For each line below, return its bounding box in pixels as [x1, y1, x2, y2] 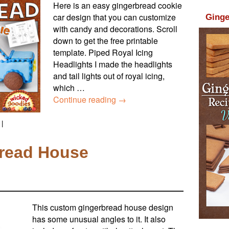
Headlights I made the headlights [53, 58, 172, 71]
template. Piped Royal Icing [53, 47, 153, 59]
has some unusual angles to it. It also [32, 213, 166, 225]
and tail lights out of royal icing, [53, 70, 165, 82]
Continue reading [53, 94, 118, 106]
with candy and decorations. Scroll [53, 23, 177, 35]
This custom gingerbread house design [32, 201, 173, 213]
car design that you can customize [53, 11, 176, 24]
